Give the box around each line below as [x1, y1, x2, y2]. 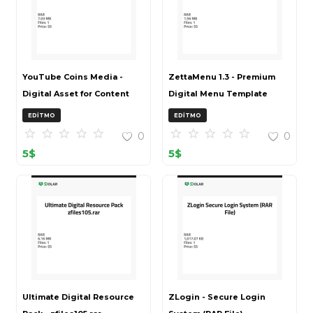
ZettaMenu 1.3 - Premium [168, 72, 275, 82]
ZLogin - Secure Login [168, 292, 265, 303]
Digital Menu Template [168, 89, 268, 99]
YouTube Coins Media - [22, 72, 123, 82]
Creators [22, 105, 59, 116]
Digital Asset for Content [22, 89, 129, 99]
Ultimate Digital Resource [22, 292, 134, 303]
